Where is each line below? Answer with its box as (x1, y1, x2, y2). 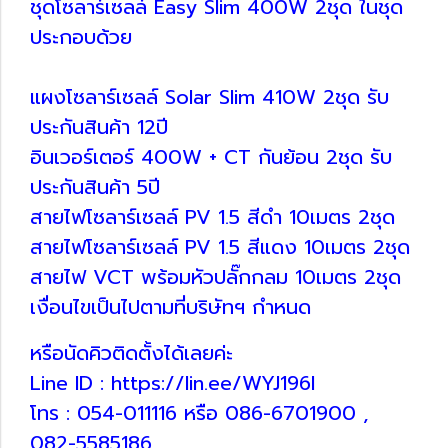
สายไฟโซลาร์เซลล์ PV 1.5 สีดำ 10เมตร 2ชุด (30, 201, 395, 232)
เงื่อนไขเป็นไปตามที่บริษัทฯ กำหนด (30, 291, 311, 322)
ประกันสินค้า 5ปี (30, 171, 160, 202)
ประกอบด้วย (30, 21, 132, 52)
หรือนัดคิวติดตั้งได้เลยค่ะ (30, 337, 233, 368)
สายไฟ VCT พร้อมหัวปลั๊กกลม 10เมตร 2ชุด (30, 261, 401, 292)
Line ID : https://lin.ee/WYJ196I (30, 367, 315, 398)
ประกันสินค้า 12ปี (30, 111, 168, 142)
